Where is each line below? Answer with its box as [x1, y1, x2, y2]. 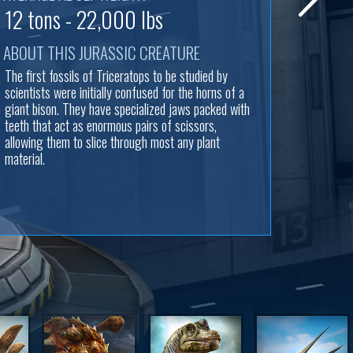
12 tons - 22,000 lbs [5, 2, 163, 35]
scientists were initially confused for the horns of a [5, 81, 244, 102]
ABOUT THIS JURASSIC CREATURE [3, 39, 200, 65]
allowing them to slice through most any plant [5, 131, 220, 152]
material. [5, 147, 45, 169]
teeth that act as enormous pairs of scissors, [5, 114, 217, 136]
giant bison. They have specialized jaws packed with [5, 98, 250, 119]
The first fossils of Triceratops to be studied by [5, 65, 228, 86]
